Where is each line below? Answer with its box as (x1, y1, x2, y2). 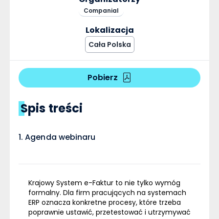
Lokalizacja (85, 24, 134, 36)
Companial (84, 6, 119, 15)
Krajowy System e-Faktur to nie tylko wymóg (28, 177, 180, 188)
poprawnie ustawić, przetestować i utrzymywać (28, 207, 191, 217)
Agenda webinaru (25, 131, 98, 143)
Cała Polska (88, 39, 131, 49)
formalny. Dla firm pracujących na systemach (28, 187, 186, 197)
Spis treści (21, 100, 83, 116)
